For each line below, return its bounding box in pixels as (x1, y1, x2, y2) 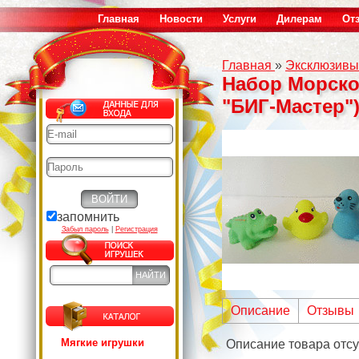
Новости (159, 13, 203, 25)
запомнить (56, 210, 119, 224)
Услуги (223, 13, 256, 25)
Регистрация (115, 225, 158, 233)
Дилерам (276, 13, 322, 25)
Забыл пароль (61, 225, 109, 233)
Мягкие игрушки (61, 337, 144, 349)
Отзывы (307, 304, 354, 317)
